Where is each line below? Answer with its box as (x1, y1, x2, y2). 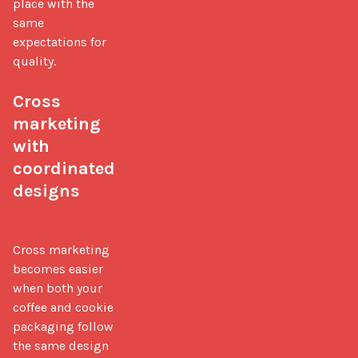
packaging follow (13, 318, 113, 334)
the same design (13, 337, 109, 353)
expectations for (13, 34, 106, 50)
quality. (13, 53, 56, 69)
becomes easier (13, 261, 103, 276)
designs (13, 180, 80, 201)
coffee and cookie (13, 299, 113, 315)
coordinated (13, 157, 115, 179)
